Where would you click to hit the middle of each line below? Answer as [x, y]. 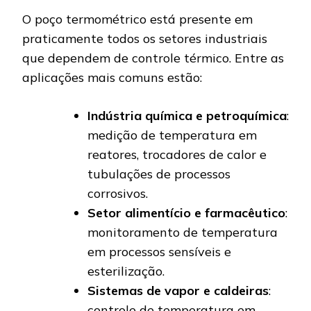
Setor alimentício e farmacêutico [186, 212]
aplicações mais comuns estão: [112, 77]
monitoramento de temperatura [183, 232]
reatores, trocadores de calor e [177, 154]
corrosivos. [118, 193]
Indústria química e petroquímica [187, 115]
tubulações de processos [159, 174]
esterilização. [126, 271]
